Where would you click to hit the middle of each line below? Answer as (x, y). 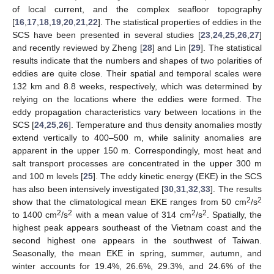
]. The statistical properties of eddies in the (180, 22)
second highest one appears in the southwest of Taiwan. (137, 240)
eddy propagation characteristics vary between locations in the (137, 112)
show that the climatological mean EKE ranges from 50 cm (129, 202)
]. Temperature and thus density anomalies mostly (165, 124)
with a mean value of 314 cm (132, 214)
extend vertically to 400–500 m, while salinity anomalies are (137, 137)
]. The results (236, 189)
